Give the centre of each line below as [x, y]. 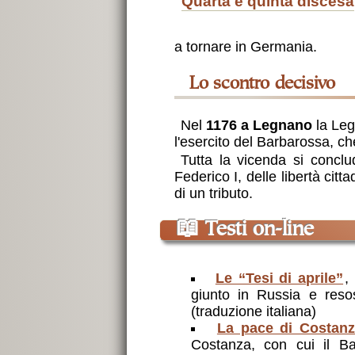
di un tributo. [213, 194]
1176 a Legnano [259, 126]
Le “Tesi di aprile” [279, 279]
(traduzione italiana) [253, 312]
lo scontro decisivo [267, 84]
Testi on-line [257, 231]
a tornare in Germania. [245, 46]
